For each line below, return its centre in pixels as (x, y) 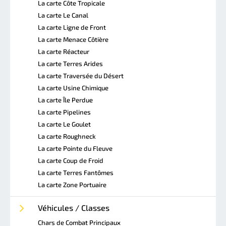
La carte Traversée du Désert (81, 75)
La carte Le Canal (63, 15)
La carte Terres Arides (70, 63)
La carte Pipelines (64, 112)
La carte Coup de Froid (71, 160)
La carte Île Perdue (65, 100)
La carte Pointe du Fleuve (75, 148)
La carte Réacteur (64, 51)
